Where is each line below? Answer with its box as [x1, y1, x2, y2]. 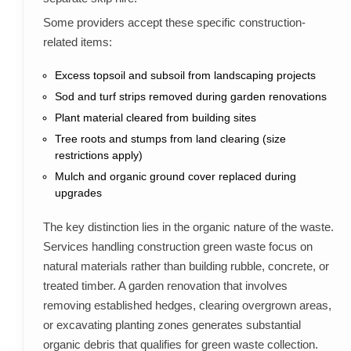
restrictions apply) [54, 149, 143, 162]
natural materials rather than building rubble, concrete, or [42, 259, 329, 273]
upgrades [54, 186, 102, 200]
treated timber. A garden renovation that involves [42, 279, 288, 293]
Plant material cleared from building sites [54, 111, 256, 125]
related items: [42, 35, 112, 49]
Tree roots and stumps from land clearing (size [54, 132, 286, 146]
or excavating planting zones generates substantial [42, 318, 301, 332]
